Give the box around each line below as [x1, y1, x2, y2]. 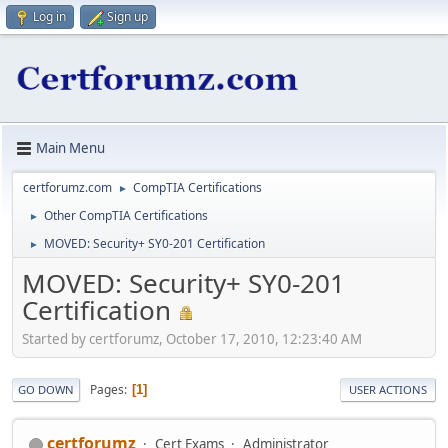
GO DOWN [18, 382, 74, 398]
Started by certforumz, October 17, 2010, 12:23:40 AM [22, 330, 362, 349]
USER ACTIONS [349, 382, 427, 398]
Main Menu [36, 139, 105, 158]
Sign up [107, 8, 148, 25]
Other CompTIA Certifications [44, 206, 208, 224]
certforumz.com [23, 178, 112, 196]
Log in [33, 8, 66, 25]
